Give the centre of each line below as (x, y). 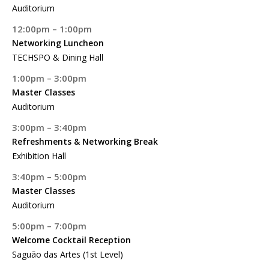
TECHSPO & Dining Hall (58, 57)
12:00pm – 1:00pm (52, 29)
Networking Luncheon (58, 43)
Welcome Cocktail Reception (71, 240)
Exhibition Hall (39, 156)
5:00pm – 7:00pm (49, 226)
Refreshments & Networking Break (85, 141)
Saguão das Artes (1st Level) (68, 254)
